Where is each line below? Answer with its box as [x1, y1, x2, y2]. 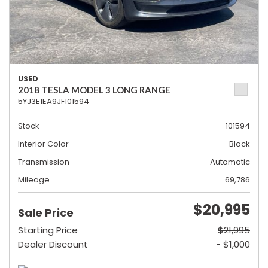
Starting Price [18, 224, 78, 236]
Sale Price [18, 205, 74, 220]
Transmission [18, 156, 69, 167]
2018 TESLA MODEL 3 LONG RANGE [18, 84, 170, 95]
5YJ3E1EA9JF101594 [18, 96, 89, 107]
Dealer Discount [18, 238, 88, 251]
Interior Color [18, 138, 69, 150]
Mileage [18, 174, 50, 185]
